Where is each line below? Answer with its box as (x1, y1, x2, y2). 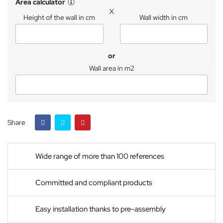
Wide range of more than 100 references (35, 151, 164, 161)
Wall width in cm (139, 13, 188, 22)
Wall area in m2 (89, 64, 134, 73)
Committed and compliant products (35, 178, 152, 188)
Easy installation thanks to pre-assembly (35, 204, 166, 214)
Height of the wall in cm (23, 13, 96, 22)
